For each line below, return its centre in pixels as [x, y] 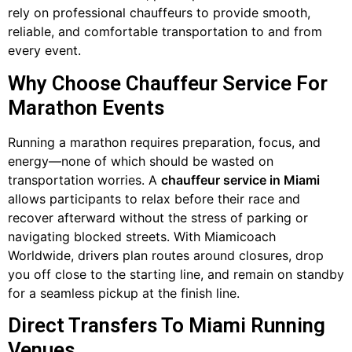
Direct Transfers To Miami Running [167, 326]
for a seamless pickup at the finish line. [124, 293]
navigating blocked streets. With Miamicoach [142, 236]
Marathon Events [86, 107]
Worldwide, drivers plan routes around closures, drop [166, 255]
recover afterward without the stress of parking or [158, 217]
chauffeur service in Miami [240, 180]
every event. [44, 51]
